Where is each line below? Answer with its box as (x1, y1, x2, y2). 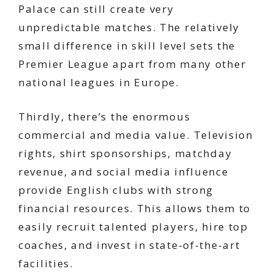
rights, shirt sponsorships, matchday (18, 146, 232, 160)
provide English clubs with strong (18, 182, 214, 197)
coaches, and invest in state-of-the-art (18, 237, 240, 252)
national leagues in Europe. (18, 75, 179, 89)
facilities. (18, 256, 73, 270)
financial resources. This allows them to (18, 201, 251, 215)
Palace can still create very (18, 2, 174, 16)
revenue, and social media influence (18, 164, 229, 179)
